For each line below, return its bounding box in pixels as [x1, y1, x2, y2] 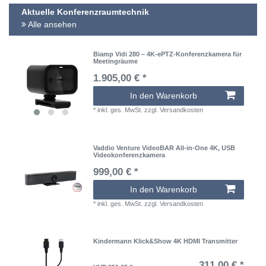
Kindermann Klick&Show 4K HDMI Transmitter [93, 237, 238, 245]
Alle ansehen [26, 19, 77, 29]
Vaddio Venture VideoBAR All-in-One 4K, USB [93, 144, 236, 151]
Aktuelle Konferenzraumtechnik [21, 7, 149, 17]
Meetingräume [93, 58, 138, 65]
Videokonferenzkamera [93, 151, 166, 159]
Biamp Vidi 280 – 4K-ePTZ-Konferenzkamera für [93, 50, 242, 58]
